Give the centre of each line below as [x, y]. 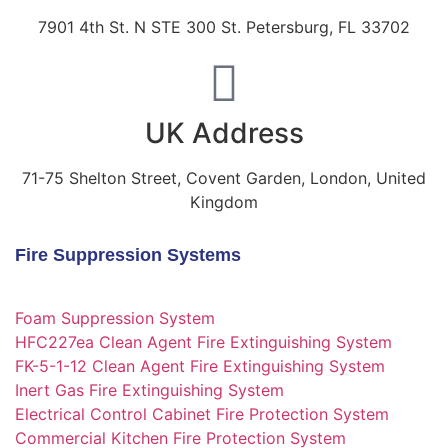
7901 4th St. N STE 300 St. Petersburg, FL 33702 [224, 27]
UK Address [224, 133]
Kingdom [224, 202]
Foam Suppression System [115, 318]
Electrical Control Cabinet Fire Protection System [202, 414]
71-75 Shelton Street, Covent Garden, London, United [224, 178]
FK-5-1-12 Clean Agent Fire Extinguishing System [200, 366]
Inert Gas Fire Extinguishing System [149, 390]
